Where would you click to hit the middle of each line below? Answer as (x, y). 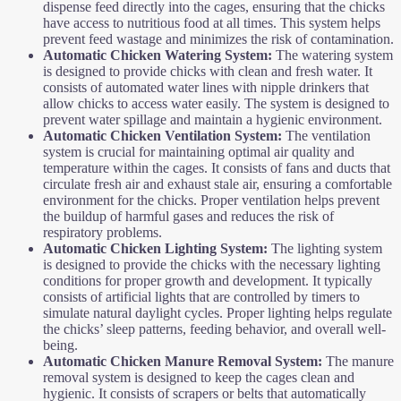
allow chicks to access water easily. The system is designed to (216, 103)
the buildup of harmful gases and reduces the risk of (188, 216)
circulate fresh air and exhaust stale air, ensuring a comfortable (218, 183)
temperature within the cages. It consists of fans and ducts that (217, 167)
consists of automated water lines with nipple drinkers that (206, 87)
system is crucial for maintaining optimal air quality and (199, 151)
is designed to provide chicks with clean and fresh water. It (208, 71)
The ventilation (326, 135)
